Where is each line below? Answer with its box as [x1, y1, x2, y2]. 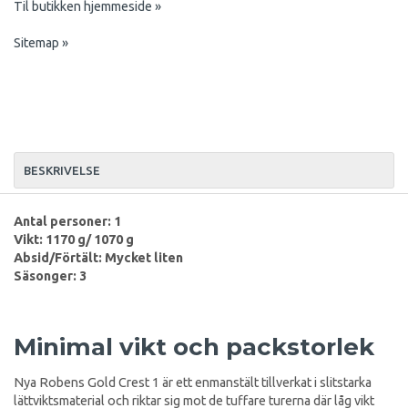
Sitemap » [14, 35, 68, 50]
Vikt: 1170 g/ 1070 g [14, 231, 134, 247]
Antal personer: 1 [14, 213, 121, 229]
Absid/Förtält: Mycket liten [14, 250, 183, 265]
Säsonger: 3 [14, 268, 87, 283]
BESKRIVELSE [24, 163, 100, 177]
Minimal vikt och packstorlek [14, 331, 374, 362]
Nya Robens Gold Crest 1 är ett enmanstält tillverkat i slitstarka [14, 374, 372, 390]
